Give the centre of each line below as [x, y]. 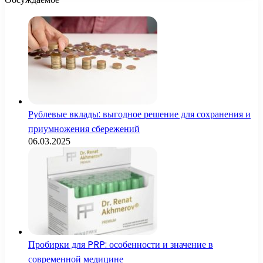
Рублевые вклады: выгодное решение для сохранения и [139, 114]
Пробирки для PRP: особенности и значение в [121, 245]
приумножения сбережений [84, 129]
